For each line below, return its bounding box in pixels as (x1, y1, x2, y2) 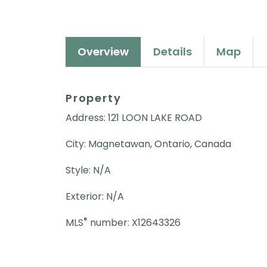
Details (153, 44, 192, 59)
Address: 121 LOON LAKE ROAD (66, 110, 202, 125)
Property (66, 90, 122, 105)
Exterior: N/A (66, 189, 124, 203)
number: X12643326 (88, 215, 181, 229)
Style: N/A (66, 163, 111, 177)
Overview (77, 44, 129, 59)
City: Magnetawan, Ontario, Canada (66, 136, 231, 151)
